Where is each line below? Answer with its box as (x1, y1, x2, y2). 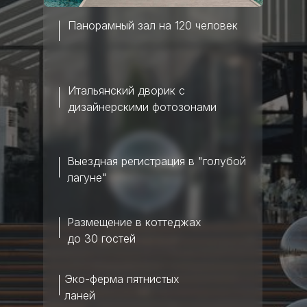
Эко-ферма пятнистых (64, 272, 180, 286)
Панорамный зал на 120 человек (67, 19, 238, 32)
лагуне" (67, 171, 107, 184)
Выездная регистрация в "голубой (67, 154, 246, 168)
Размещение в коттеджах (67, 215, 201, 229)
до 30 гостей (67, 232, 136, 245)
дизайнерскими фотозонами (68, 100, 217, 114)
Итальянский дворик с (68, 84, 185, 97)
